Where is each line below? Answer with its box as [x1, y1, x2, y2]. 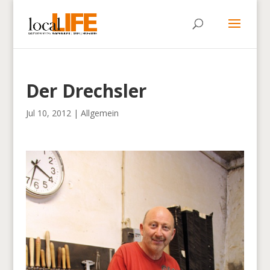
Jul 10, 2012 [25, 107, 71, 119]
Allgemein [80, 107, 119, 119]
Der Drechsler [25, 78, 146, 103]
